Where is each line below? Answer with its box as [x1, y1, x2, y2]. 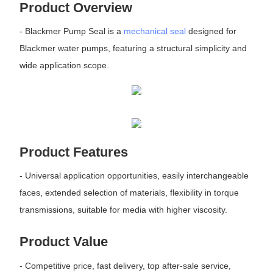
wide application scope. [19, 60, 109, 71]
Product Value [19, 234, 108, 250]
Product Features [19, 144, 128, 160]
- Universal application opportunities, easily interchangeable [19, 171, 249, 181]
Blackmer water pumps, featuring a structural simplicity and [19, 43, 247, 54]
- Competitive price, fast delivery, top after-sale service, [19, 260, 231, 271]
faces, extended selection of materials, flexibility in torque [19, 188, 239, 198]
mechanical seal [123, 26, 186, 37]
